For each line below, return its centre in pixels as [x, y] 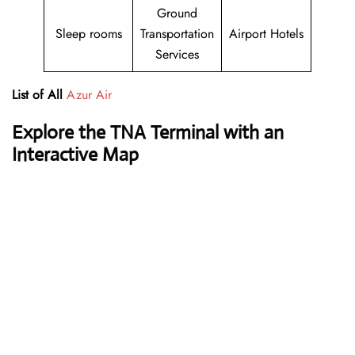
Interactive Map [75, 155]
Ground [177, 13]
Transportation [177, 34]
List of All [37, 95]
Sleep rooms [88, 34]
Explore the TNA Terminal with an [148, 133]
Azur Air [89, 95]
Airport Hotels [266, 34]
